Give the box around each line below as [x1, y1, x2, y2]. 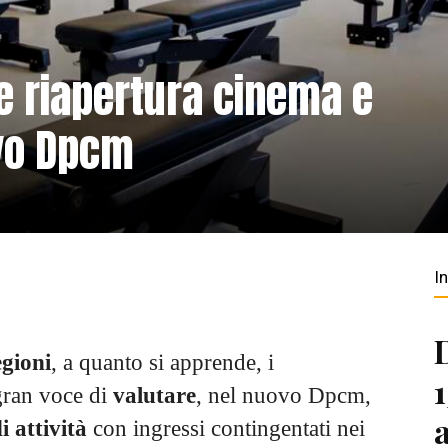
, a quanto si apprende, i [51, 349, 274, 375]
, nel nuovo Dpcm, [196, 382, 371, 408]
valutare [113, 382, 196, 408]
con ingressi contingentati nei [87, 415, 365, 441]
